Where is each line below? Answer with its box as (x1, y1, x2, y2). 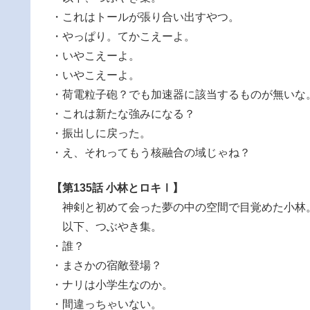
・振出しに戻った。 (51, 127, 151, 140)
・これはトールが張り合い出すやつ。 (51, 11, 239, 24)
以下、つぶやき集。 (51, 220, 162, 232)
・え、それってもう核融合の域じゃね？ (51, 147, 250, 159)
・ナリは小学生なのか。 (51, 278, 173, 291)
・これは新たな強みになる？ (51, 108, 195, 120)
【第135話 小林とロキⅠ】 (51, 181, 183, 194)
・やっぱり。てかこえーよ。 (51, 30, 195, 43)
